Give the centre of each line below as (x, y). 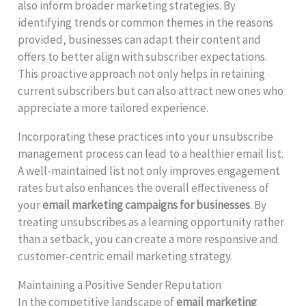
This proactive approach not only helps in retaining (142, 73)
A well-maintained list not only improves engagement (149, 170)
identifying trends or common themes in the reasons (146, 22)
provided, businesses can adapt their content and (140, 39)
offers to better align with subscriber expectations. (143, 56)
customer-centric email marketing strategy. (125, 256)
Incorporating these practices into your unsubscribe (146, 136)
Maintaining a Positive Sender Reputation (120, 284)
